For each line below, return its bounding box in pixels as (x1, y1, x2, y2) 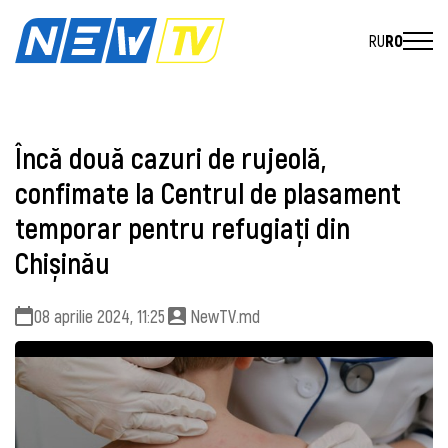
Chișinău (15, 245, 110, 281)
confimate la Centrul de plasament (15, 175, 401, 211)
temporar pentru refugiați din (15, 210, 350, 246)
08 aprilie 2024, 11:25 (34, 304, 165, 327)
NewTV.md (190, 304, 260, 327)
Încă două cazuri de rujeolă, (15, 140, 326, 176)
